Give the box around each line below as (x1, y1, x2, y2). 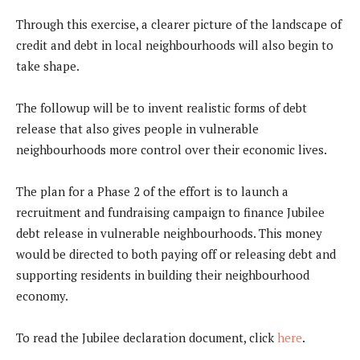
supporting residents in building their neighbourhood (16, 267, 309, 284)
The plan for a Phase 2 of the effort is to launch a (16, 183, 288, 200)
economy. (16, 288, 68, 305)
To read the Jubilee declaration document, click (16, 329, 277, 346)
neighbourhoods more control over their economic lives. (16, 141, 327, 158)
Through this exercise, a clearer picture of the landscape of (16, 16, 342, 33)
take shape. (16, 58, 80, 75)
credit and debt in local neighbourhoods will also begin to (16, 37, 333, 54)
